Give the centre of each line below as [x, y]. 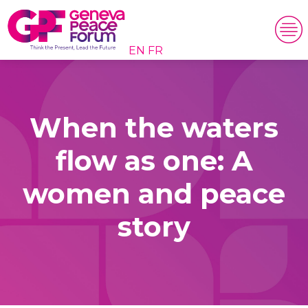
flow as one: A [154, 161]
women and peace [154, 194]
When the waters [154, 128]
